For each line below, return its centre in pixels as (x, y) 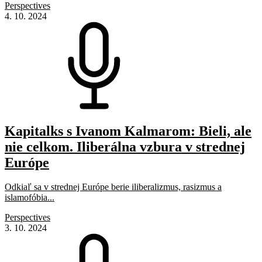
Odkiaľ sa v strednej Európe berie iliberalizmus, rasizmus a (113, 187)
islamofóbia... (30, 198)
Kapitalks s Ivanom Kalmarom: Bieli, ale (128, 131)
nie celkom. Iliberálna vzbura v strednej (125, 146)
